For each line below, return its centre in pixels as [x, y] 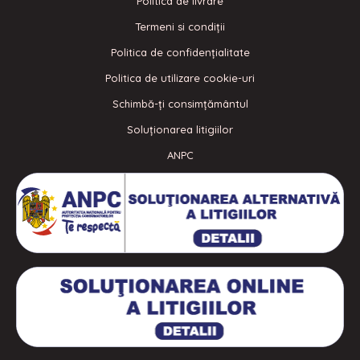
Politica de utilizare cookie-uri [180, 78]
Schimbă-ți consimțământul [180, 104]
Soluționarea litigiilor [180, 130]
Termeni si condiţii [180, 27]
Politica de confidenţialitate [180, 53]
